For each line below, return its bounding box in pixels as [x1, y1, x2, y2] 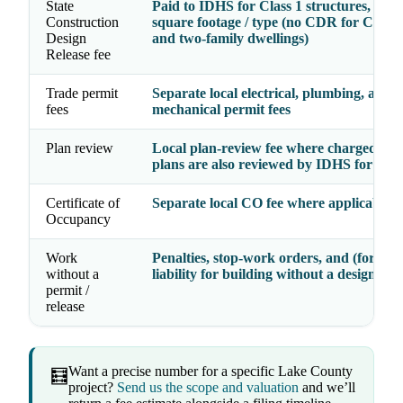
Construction [46, 14, 119, 31]
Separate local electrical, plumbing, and [152, 85, 391, 102]
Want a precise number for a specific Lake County [68, 363, 353, 380]
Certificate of [46, 195, 120, 211]
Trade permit [46, 85, 118, 102]
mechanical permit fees [152, 102, 291, 118]
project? [68, 380, 117, 396]
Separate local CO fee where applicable [152, 195, 390, 211]
